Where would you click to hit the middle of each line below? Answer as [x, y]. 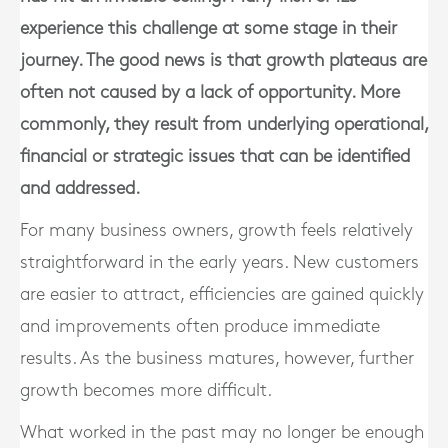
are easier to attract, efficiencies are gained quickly [222, 294]
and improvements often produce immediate [200, 326]
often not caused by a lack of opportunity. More [210, 92]
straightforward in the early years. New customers [219, 262]
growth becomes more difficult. [146, 390]
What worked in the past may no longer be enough [222, 432]
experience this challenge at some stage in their [208, 28]
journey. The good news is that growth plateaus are [223, 60]
